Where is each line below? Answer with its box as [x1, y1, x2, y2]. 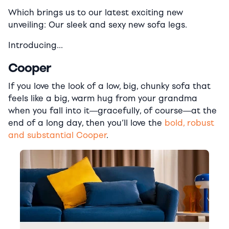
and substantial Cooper [8, 130, 106, 140]
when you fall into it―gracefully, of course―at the [8, 105, 217, 116]
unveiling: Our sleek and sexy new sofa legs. [8, 19, 187, 30]
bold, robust [165, 118, 214, 128]
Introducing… [8, 40, 63, 50]
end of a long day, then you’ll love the [8, 118, 165, 128]
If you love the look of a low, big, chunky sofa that [8, 81, 211, 91]
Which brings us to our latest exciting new [8, 7, 183, 17]
